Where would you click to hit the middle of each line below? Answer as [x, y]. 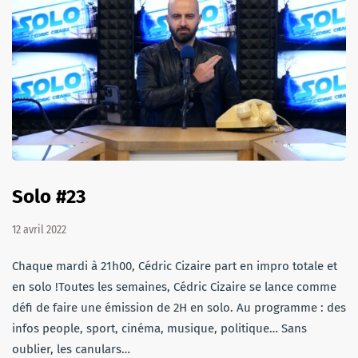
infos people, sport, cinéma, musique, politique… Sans [159, 328]
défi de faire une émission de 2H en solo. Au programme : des [179, 307]
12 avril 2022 [39, 229]
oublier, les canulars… [71, 349]
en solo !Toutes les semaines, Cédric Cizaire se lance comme [174, 286]
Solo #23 [49, 196]
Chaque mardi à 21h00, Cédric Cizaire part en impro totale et [175, 266]
